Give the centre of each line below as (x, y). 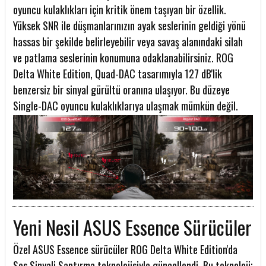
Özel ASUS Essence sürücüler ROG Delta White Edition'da (125, 250)
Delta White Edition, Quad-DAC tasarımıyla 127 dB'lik (118, 74)
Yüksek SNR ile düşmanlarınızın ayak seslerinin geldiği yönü (129, 26)
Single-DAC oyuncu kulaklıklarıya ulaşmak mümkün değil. (126, 106)
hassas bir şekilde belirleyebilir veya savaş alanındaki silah (128, 42)
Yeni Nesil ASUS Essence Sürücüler (132, 227)
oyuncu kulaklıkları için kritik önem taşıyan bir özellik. (120, 10)
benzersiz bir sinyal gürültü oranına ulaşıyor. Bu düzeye (121, 90)
